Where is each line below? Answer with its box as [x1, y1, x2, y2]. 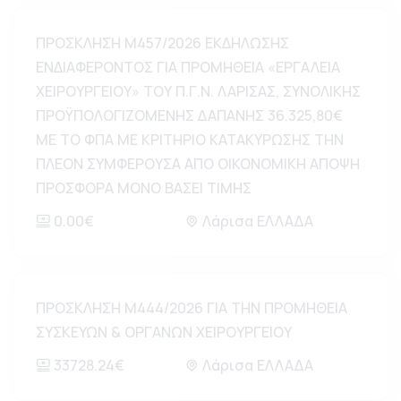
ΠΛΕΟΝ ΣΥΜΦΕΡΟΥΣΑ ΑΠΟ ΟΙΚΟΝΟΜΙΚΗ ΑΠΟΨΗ [36, 154, 360, 174]
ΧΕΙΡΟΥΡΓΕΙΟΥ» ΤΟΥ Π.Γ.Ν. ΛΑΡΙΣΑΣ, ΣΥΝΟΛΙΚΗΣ [36, 81, 361, 101]
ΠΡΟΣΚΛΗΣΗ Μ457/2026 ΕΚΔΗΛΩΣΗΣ [36, 33, 289, 53]
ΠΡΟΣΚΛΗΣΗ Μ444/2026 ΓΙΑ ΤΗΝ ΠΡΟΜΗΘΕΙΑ [36, 298, 347, 318]
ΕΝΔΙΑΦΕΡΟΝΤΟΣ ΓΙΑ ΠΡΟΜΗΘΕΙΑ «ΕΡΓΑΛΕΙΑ [36, 57, 340, 77]
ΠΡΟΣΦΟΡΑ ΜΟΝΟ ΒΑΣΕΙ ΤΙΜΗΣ [36, 178, 252, 198]
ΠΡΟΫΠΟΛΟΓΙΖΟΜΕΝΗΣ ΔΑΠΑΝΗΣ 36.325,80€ [36, 106, 343, 125]
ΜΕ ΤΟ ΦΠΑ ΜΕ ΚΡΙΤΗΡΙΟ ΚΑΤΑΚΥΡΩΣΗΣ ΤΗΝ [36, 130, 344, 149]
